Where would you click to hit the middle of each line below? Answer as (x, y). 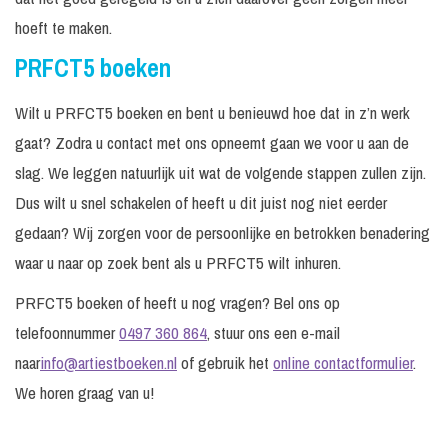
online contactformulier (343, 363)
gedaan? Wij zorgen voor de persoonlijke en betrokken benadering (222, 233)
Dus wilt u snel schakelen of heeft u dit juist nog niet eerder (201, 203)
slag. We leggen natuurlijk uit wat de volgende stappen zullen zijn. (220, 173)
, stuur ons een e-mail (273, 333)
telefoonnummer (67, 333)
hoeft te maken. (63, 28)
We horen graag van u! (84, 393)
